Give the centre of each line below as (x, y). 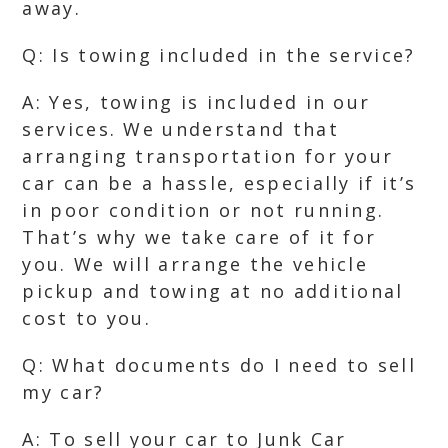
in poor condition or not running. (203, 210)
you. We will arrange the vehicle (195, 264)
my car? (63, 392)
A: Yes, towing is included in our (196, 102)
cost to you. (87, 318)
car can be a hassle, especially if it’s (219, 183)
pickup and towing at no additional (213, 291)
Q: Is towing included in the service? (219, 55)
